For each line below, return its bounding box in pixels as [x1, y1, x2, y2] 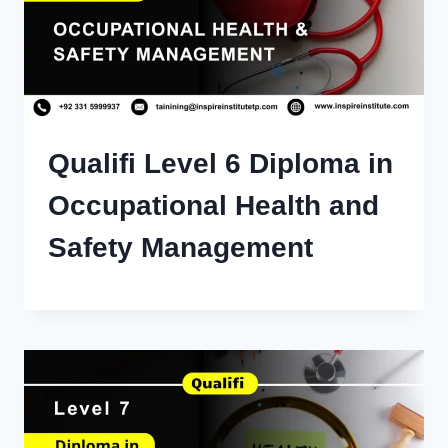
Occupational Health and [48, 190, 379, 221]
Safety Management [48, 232, 313, 263]
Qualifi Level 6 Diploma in [48, 148, 393, 179]
